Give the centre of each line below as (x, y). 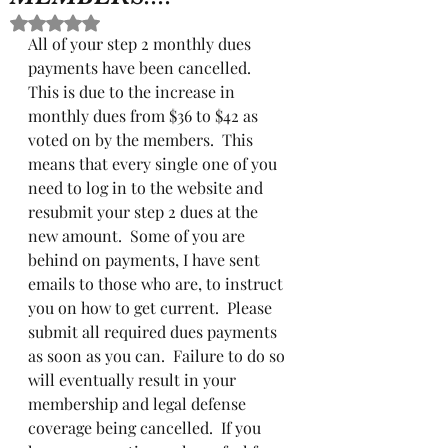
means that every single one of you (154, 163)
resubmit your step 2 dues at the (145, 211)
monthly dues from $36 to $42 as (145, 115)
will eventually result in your (134, 379)
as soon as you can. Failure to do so (158, 355)
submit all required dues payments (154, 331)
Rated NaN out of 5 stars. (130, 22)
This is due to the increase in (133, 91)
